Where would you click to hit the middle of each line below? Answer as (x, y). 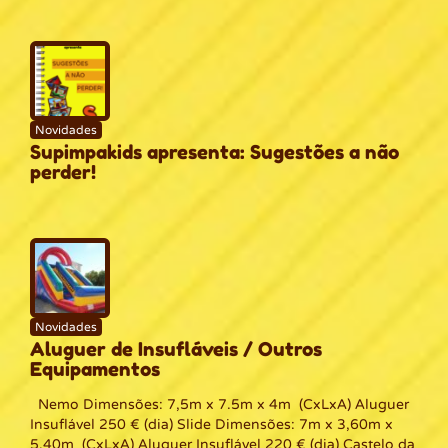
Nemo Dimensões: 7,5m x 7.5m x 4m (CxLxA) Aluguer (219, 404)
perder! (63, 172)
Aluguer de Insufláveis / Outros (176, 349)
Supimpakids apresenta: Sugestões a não (214, 152)
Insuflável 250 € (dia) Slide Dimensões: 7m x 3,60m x (211, 424)
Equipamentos (95, 369)
